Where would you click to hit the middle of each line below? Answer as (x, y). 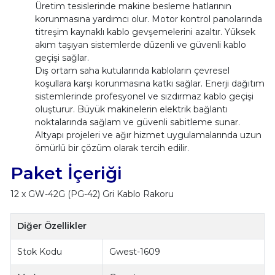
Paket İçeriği (66, 173)
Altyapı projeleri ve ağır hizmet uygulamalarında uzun (148, 135)
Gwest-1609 (135, 251)
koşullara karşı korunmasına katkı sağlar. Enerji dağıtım (149, 83)
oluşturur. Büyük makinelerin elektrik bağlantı (131, 109)
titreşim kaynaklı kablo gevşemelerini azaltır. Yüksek (145, 32)
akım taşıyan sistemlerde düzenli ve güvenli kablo (140, 45)
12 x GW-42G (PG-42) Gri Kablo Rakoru (92, 194)
